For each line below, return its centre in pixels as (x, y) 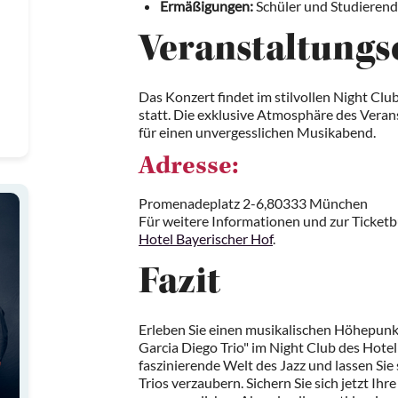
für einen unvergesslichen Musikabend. (257, 132)
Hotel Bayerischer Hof (206, 239)
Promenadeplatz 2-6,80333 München (253, 203)
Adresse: (189, 168)
